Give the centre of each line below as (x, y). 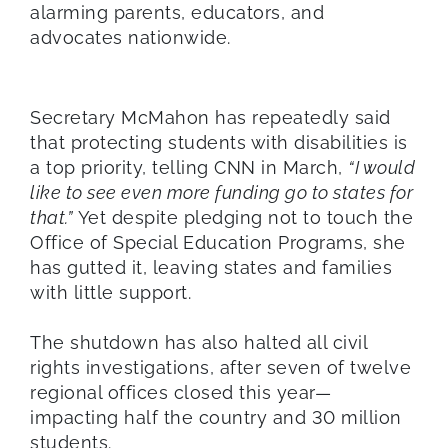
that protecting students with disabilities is (219, 142)
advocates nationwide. (130, 37)
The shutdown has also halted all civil (198, 342)
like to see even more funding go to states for (221, 192)
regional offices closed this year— (180, 392)
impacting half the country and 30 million (216, 417)
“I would (381, 167)
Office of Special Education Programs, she (218, 242)
